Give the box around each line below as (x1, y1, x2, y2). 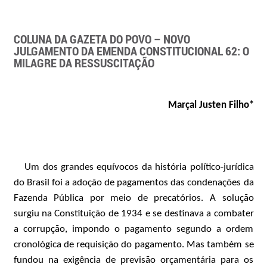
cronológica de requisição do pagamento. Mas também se (13, 240, 254, 250)
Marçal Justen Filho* (167, 100, 254, 110)
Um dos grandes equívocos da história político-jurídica (24, 162, 254, 172)
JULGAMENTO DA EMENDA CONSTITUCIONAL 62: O (13, 43, 249, 58)
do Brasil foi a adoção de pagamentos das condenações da (13, 178, 254, 188)
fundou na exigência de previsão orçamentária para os (13, 255, 254, 265)
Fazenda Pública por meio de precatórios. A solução (13, 193, 254, 203)
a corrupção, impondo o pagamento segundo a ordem (13, 224, 254, 234)
